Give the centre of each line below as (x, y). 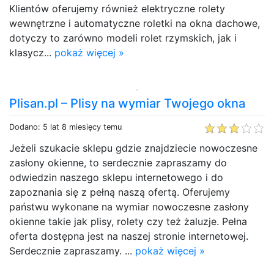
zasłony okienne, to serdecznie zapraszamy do (118, 162)
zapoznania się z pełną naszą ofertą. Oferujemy (120, 192)
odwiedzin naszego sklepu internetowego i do (116, 177)
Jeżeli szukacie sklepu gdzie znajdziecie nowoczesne (133, 148)
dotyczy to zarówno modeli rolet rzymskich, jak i (123, 38)
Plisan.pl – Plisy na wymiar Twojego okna (127, 103)
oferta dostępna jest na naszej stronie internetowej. (129, 236)
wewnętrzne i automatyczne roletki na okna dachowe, (135, 23)
